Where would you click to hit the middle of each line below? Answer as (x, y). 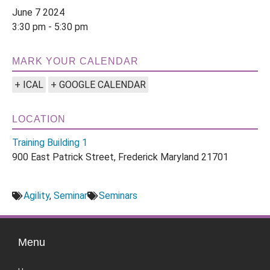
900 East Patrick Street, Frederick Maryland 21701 (120, 157)
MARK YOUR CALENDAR (75, 61)
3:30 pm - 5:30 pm (50, 27)
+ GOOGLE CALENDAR (98, 85)
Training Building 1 (50, 143)
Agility (36, 196)
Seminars (118, 196)
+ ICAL (29, 85)
